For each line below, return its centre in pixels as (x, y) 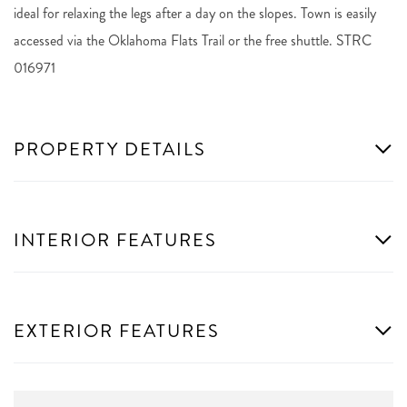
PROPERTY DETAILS (110, 149)
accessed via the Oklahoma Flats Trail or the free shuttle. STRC (193, 40)
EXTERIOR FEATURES (117, 331)
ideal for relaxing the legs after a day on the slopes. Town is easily (195, 13)
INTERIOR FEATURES (115, 240)
